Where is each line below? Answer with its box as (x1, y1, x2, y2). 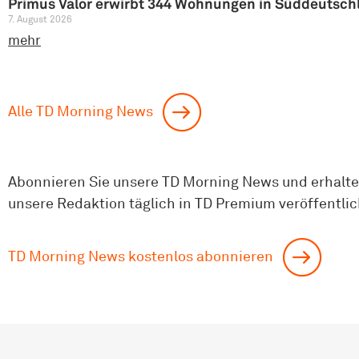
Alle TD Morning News (8, 101, 153, 119)
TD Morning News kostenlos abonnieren (8, 246, 273, 264)
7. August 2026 (8, 13, 72, 25)
